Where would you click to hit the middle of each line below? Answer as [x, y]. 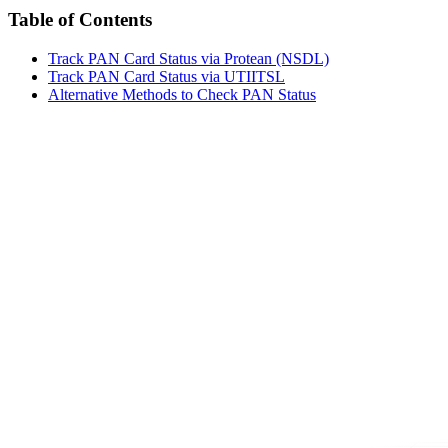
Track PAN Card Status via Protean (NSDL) [188, 58]
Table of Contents [80, 19]
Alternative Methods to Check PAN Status [182, 94]
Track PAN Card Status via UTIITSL [166, 76]
